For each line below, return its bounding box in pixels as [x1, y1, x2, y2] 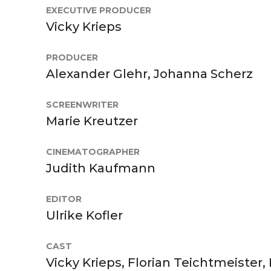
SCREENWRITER [46, 99, 119, 110]
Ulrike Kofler [46, 207, 123, 223]
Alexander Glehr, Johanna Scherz [46, 66, 253, 81]
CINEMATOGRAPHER [46, 146, 140, 157]
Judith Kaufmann [46, 160, 155, 175]
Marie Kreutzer [46, 113, 138, 128]
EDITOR [46, 193, 82, 204]
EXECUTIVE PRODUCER [46, 4, 151, 16]
